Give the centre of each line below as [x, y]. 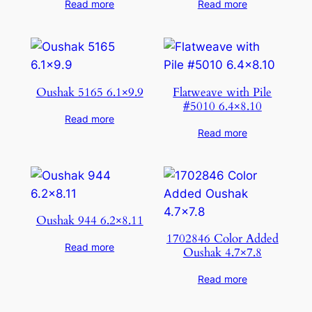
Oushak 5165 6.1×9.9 [89, 92]
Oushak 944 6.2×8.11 [89, 221]
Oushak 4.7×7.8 [222, 253]
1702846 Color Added [222, 239]
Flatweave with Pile [223, 92]
